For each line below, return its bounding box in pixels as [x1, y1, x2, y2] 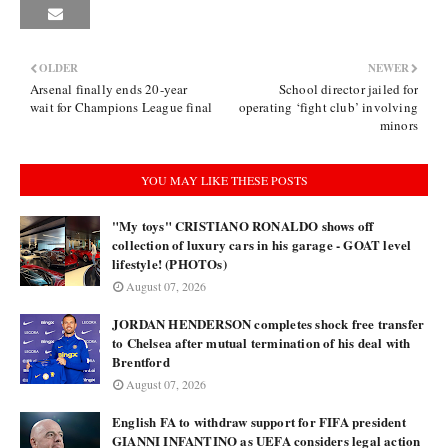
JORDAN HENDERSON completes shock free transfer [112, 314, 425, 333]
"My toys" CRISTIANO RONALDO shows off [112, 216, 374, 235]
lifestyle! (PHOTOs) [112, 254, 227, 273]
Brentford [112, 352, 170, 371]
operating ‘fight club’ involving [238, 98, 418, 116]
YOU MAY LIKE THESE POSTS [140, 172, 308, 188]
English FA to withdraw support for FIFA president [112, 412, 406, 431]
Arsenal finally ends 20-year [30, 80, 188, 98]
